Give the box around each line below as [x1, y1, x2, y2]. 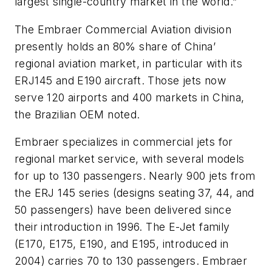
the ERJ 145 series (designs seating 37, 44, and [15, 186, 254, 200]
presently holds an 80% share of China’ [15, 39, 216, 53]
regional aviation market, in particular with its [15, 56, 243, 70]
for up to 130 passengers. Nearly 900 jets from [15, 169, 256, 183]
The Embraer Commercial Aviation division [15, 22, 231, 36]
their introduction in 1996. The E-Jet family [15, 220, 230, 234]
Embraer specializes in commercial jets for [15, 135, 233, 149]
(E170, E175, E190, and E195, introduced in [15, 237, 229, 251]
